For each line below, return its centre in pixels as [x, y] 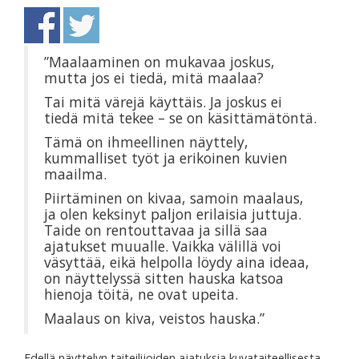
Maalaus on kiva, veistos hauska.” [154, 319]
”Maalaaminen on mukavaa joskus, [159, 62]
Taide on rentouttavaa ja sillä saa [156, 230]
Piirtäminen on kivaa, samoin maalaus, [174, 198]
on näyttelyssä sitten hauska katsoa [164, 278]
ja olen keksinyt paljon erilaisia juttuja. [173, 214]
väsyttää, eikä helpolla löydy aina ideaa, [177, 262]
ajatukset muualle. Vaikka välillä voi [163, 246]
